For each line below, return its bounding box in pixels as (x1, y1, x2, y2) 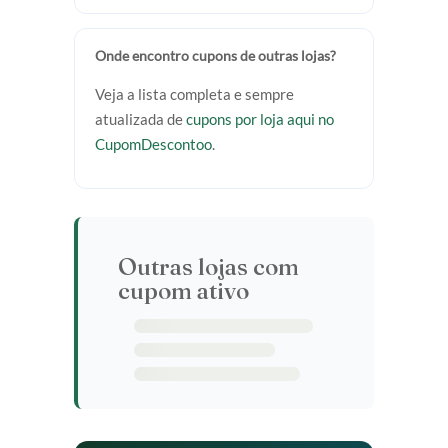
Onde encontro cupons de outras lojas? (95, 46, 336, 64)
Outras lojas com (118, 251, 299, 281)
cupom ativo (118, 275, 249, 305)
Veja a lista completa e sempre (95, 84, 294, 103)
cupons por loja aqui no (186, 109, 334, 128)
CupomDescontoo (95, 134, 212, 153)
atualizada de (95, 109, 186, 128)
